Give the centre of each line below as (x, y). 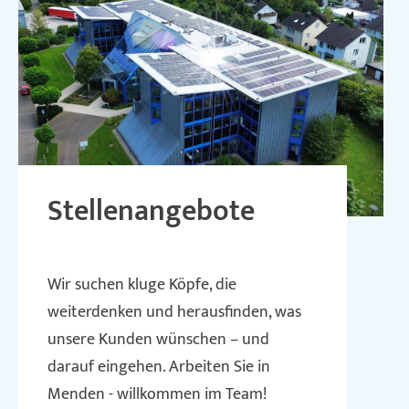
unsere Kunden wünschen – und (158, 340)
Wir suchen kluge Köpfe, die (142, 285)
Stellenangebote (151, 211)
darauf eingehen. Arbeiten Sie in (159, 367)
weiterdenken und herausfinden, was (174, 312)
